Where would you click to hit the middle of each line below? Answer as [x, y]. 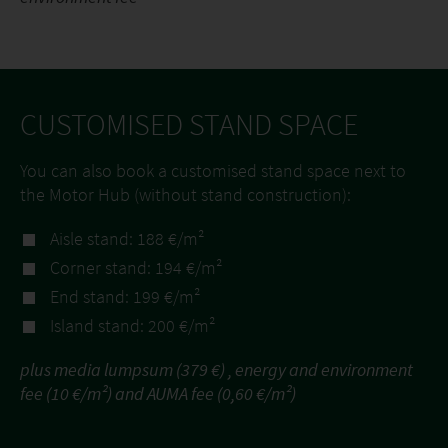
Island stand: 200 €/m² [133, 325]
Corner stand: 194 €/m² [136, 267]
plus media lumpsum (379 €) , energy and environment [216, 369]
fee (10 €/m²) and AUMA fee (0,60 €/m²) [158, 393]
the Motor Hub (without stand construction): [185, 194]
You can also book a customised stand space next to [213, 170]
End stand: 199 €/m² [125, 296]
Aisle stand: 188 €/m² [127, 238]
